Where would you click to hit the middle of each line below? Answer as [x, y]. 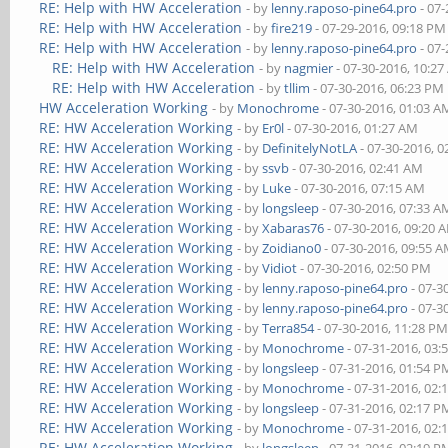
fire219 [292, 28]
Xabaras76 [293, 228]
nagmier [309, 68]
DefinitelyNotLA [310, 148]
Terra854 [288, 328]
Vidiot [280, 268]
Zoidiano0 [292, 248]
